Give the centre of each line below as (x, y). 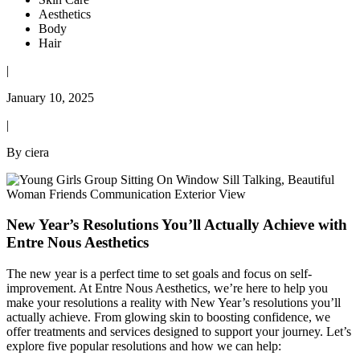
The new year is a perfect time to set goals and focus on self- (159, 274)
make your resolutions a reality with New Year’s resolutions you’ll (174, 303)
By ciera (28, 152)
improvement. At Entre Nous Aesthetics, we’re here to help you (167, 288)
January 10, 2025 (50, 97)
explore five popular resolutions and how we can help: (144, 346)
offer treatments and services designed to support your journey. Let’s (179, 332)
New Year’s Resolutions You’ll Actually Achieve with (177, 225)
